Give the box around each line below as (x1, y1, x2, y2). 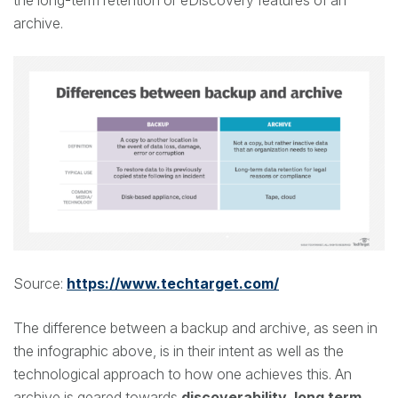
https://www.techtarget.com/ (67, 275, 279, 293)
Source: (13, 275, 67, 293)
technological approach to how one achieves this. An (13, 365, 352, 384)
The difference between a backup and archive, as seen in (13, 319, 378, 338)
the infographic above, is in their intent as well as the (13, 342, 344, 361)
